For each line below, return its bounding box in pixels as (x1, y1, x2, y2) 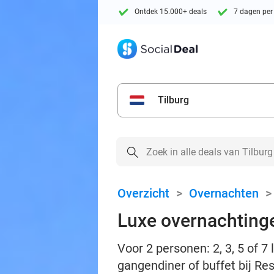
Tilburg (158, 94, 189, 106)
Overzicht (117, 186, 169, 201)
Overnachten (189, 186, 259, 201)
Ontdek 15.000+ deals (135, 7, 207, 17)
